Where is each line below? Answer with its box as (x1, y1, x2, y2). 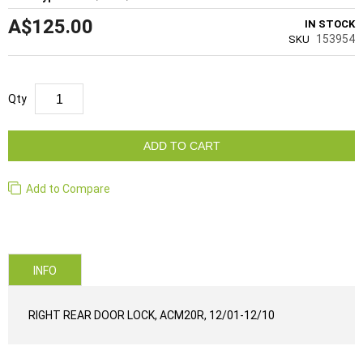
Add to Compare (26, 182, 110, 195)
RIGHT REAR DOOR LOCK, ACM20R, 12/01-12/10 (28, 309, 275, 322)
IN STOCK (305, 18, 355, 30)
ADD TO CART (143, 139, 220, 152)
